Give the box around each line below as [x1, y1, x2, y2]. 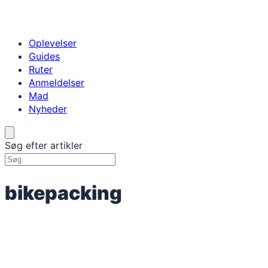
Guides [29, 50, 60, 62]
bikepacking [5, 181, 122, 205]
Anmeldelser [29, 77, 84, 89]
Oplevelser [29, 37, 77, 49]
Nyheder [29, 103, 67, 115]
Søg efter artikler [5, 139, 83, 151]
